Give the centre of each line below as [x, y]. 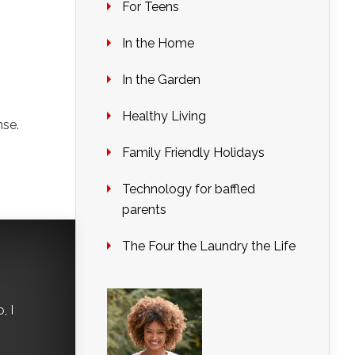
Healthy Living [164, 116]
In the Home [158, 43]
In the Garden [161, 80]
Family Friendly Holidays [193, 153]
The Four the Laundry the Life [209, 246]
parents [144, 210]
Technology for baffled [189, 189]
